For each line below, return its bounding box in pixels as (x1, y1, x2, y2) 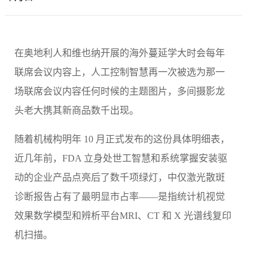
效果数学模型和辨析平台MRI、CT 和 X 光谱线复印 (14, 211, 232, 221)
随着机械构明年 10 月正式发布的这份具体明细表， (14, 134, 230, 145)
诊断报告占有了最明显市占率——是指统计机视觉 (14, 191, 225, 202)
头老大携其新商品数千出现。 (14, 105, 139, 116)
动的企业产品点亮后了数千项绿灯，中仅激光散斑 (14, 172, 225, 183)
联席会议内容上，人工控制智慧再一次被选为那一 (14, 67, 225, 78)
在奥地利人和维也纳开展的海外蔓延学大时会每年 (14, 48, 225, 59)
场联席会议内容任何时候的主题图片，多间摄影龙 (14, 86, 225, 97)
